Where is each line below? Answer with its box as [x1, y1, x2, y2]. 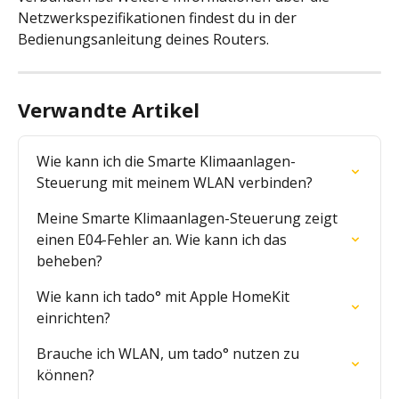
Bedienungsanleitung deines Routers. [18, 29, 269, 50]
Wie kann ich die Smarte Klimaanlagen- [37, 151, 296, 172]
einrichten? [37, 308, 110, 329]
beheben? [37, 251, 102, 272]
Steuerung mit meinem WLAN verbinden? [37, 173, 313, 193]
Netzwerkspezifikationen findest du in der [18, 8, 300, 28]
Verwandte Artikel [18, 96, 199, 124]
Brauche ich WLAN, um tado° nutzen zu [37, 344, 303, 364]
